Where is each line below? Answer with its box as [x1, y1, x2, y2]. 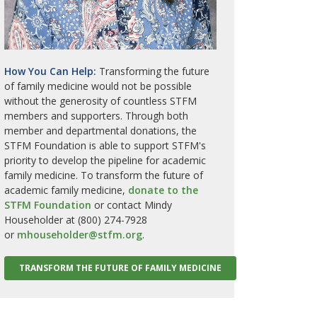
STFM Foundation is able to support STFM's [4, 138, 206, 152]
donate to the [127, 183, 198, 197]
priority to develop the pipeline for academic [4, 153, 206, 167]
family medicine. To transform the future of [4, 168, 203, 182]
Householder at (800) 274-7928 [4, 212, 147, 226]
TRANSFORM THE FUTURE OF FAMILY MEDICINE [18, 261, 221, 274]
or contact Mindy [91, 197, 172, 212]
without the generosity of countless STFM [4, 93, 197, 108]
